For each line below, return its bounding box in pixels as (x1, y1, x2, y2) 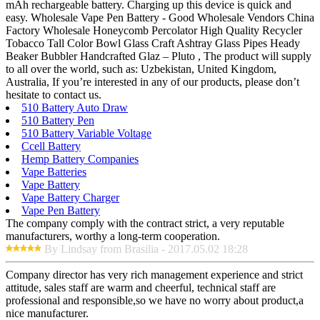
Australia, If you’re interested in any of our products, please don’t (6, 75, 299, 88)
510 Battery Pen (21, 114, 94, 126)
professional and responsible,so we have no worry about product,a (6, 294, 304, 306)
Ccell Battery (21, 139, 81, 152)
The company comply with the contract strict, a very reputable (6, 216, 284, 229)
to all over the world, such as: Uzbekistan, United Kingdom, (6, 62, 276, 75)
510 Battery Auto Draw (21, 101, 128, 114)
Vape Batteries (21, 165, 86, 178)
